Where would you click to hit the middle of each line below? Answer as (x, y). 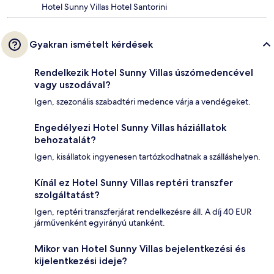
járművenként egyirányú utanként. (100, 223)
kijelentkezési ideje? (81, 261)
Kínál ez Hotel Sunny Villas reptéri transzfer (134, 183)
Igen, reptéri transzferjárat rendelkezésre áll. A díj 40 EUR (143, 212)
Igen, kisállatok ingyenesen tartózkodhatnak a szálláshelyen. (147, 157)
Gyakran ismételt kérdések (91, 45)
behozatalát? (65, 140)
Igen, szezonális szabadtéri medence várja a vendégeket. (143, 102)
